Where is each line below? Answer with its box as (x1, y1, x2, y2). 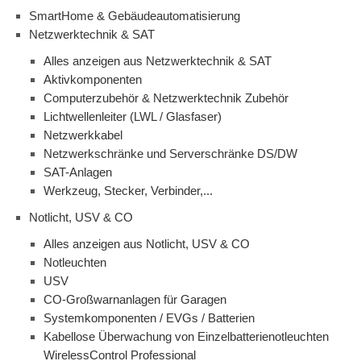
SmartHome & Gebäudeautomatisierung (29, 9, 240, 23)
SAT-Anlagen (44, 165, 112, 180)
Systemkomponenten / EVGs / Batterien (44, 311, 255, 326)
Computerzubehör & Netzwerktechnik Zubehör (44, 91, 288, 106)
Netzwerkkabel (44, 128, 122, 143)
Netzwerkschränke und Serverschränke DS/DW (44, 147, 297, 161)
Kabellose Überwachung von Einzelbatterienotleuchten (44, 330, 329, 344)
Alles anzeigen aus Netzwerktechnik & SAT (44, 54, 272, 68)
